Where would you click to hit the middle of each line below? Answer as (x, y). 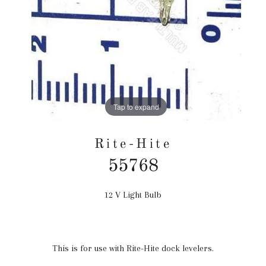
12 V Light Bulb (133, 195)
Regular (148, 195)
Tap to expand (136, 106)
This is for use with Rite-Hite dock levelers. (133, 248)
